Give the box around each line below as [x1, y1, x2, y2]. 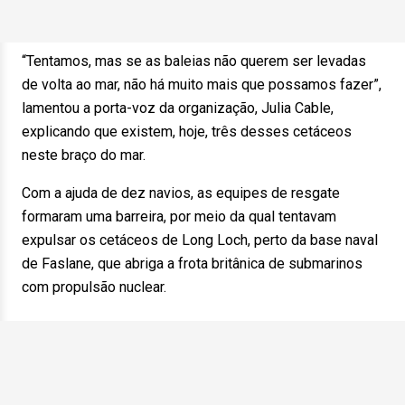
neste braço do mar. [22, 146, 146, 164]
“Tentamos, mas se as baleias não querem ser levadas [22, 52, 366, 70]
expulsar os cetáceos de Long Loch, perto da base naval [22, 231, 378, 249]
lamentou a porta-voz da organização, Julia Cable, [22, 99, 334, 117]
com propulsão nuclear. [22, 278, 166, 296]
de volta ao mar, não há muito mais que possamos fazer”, [22, 76, 381, 93]
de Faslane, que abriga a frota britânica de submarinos [22, 255, 363, 272]
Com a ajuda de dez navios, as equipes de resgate [22, 184, 340, 202]
